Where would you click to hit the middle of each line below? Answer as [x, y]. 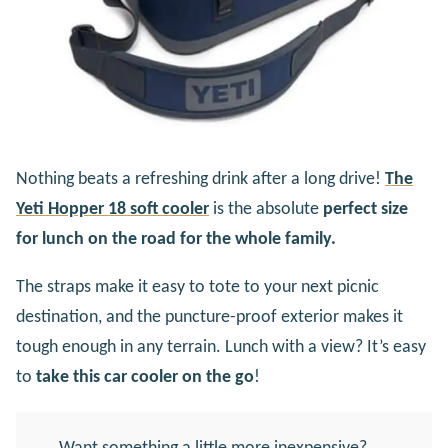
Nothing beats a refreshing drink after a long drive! [200, 180]
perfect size [365, 210]
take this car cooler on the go [145, 378]
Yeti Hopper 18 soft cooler [112, 210]
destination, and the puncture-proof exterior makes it [209, 318]
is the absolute [268, 210]
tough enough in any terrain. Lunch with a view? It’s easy [221, 348]
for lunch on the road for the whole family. [176, 240]
